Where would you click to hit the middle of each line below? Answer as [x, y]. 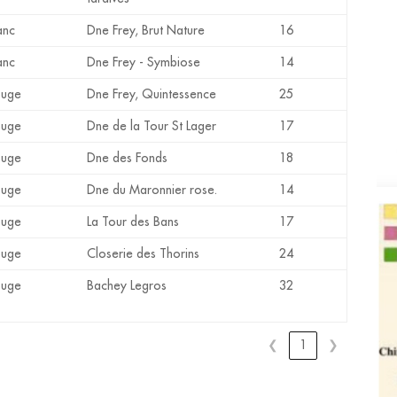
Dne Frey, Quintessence [152, 93]
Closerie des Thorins [144, 253]
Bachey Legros [127, 285]
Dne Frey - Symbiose [144, 62]
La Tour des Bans [133, 221]
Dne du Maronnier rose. [152, 189]
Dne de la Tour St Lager [152, 125]
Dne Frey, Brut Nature [146, 30]
